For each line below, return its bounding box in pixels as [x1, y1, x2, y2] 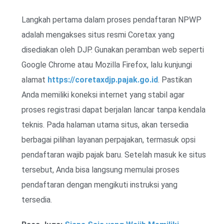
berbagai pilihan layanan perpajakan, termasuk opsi [21, 135, 195, 145]
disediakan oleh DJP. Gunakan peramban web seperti [21, 45, 204, 55]
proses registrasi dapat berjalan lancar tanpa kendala [21, 105, 205, 115]
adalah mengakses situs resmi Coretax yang [21, 30, 174, 40]
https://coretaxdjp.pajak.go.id [47, 75, 158, 85]
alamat [21, 75, 47, 85]
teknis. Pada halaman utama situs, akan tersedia [21, 120, 188, 130]
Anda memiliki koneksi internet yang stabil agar [21, 90, 184, 100]
